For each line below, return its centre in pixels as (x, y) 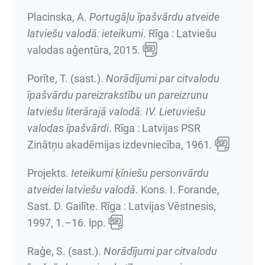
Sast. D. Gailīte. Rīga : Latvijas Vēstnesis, (122, 206)
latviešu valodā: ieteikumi (85, 33)
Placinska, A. (58, 17)
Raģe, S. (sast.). (65, 251)
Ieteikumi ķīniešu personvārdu (140, 173)
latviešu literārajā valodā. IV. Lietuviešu (117, 112)
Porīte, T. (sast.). (67, 78)
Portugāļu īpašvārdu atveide (154, 17)
